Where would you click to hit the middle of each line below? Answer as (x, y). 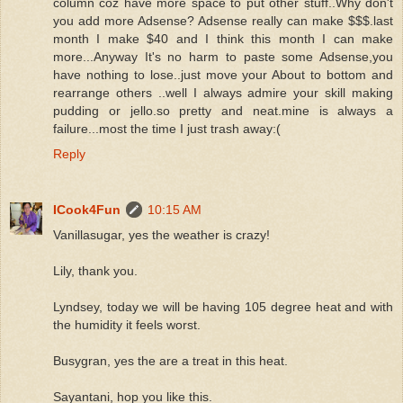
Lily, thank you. (95, 270)
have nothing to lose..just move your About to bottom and (223, 74)
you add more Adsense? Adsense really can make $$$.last (223, 20)
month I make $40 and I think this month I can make (223, 38)
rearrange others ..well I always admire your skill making (223, 92)
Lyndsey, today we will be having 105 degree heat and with (223, 306)
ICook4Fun (87, 209)
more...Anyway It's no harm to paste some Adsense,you (223, 56)
